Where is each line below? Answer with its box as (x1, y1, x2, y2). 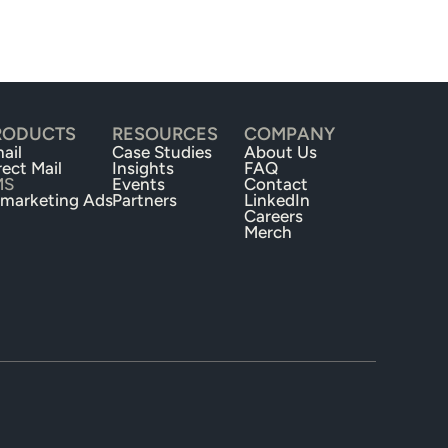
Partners (112, 190, 177, 210)
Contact (244, 174, 308, 194)
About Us (244, 142, 317, 162)
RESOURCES (112, 123, 218, 145)
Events (112, 174, 165, 194)
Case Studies (112, 142, 212, 162)
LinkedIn (244, 190, 310, 210)
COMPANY (244, 123, 335, 145)
